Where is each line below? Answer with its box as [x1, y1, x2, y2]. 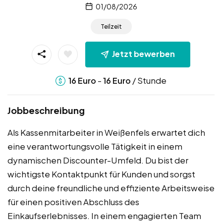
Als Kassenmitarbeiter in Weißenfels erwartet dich [7, 126, 205, 138]
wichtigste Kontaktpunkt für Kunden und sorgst [7, 168, 195, 179]
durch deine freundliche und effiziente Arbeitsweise [7, 182, 215, 193]
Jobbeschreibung [7, 104, 85, 116]
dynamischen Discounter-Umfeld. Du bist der [7, 154, 188, 166]
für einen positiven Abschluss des [7, 196, 139, 207]
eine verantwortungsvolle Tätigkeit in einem [7, 140, 182, 152]
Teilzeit [100, 23, 122, 31]
